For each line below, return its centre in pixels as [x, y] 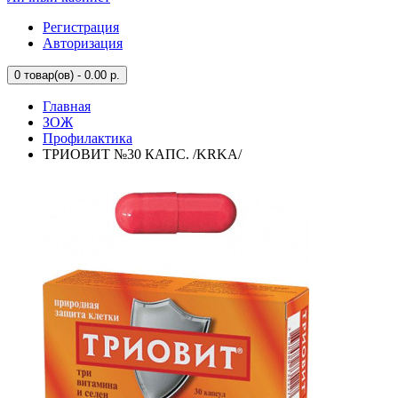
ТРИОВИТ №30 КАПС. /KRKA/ [142, 154]
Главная [67, 106]
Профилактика [88, 138]
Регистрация [81, 27]
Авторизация [83, 43]
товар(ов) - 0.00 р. [70, 75]
